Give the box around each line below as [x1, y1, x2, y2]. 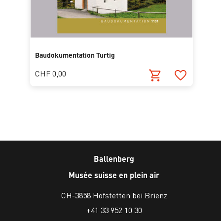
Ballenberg [94, 153, 135, 164]
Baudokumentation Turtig [35, 50, 115, 59]
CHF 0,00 [35, 68, 67, 78]
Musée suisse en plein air [69, 170, 160, 181]
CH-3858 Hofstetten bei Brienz [61, 190, 167, 201]
